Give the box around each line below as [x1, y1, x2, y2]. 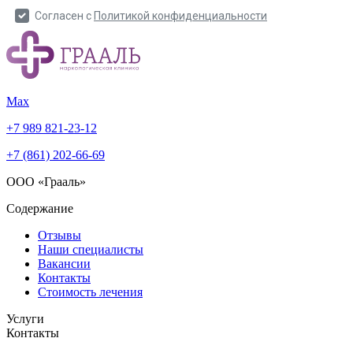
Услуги [6, 312, 44, 326]
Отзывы [38, 229, 81, 243]
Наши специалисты [38, 243, 143, 257]
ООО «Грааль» [6, 175, 86, 189]
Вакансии [38, 257, 91, 271]
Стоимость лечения [38, 285, 143, 299]
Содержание [6, 202, 73, 216]
